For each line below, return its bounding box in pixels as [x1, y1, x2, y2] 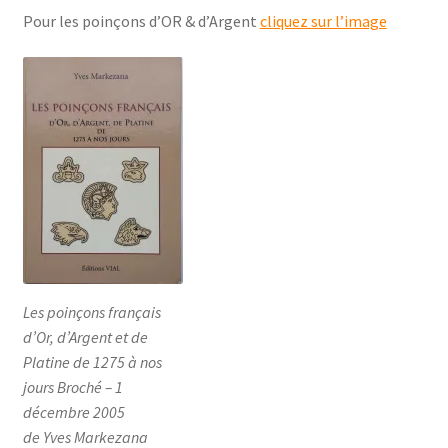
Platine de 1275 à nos [22, 351, 162, 372]
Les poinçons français [22, 301, 161, 322]
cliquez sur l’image [259, 11, 387, 32]
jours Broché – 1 [22, 376, 123, 397]
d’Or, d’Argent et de [22, 326, 148, 347]
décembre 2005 [22, 401, 125, 422]
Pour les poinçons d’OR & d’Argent [22, 11, 260, 32]
